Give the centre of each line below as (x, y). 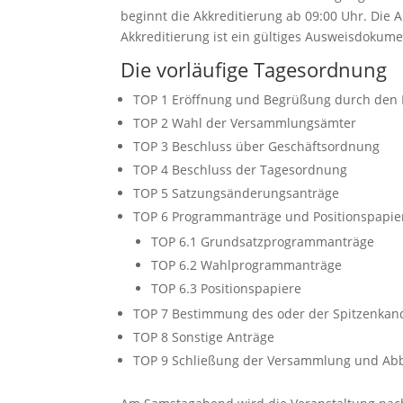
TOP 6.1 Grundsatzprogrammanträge (263, 242)
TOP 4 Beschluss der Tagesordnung (241, 170)
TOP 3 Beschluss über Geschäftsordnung (257, 146)
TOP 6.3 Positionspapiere (227, 288)
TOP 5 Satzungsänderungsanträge (237, 193)
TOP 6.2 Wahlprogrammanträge (247, 265)
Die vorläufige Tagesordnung (254, 69)
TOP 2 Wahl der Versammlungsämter (245, 123)
